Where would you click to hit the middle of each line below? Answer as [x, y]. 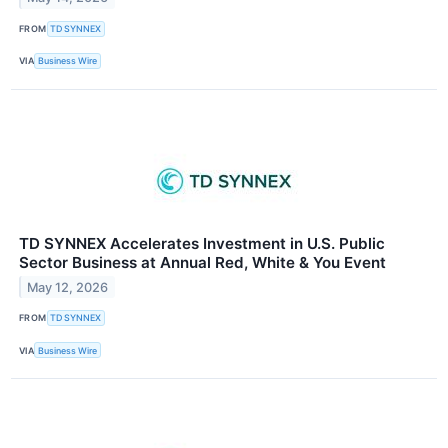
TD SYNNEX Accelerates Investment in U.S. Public [202, 243]
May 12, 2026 [68, 287]
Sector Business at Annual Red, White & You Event [202, 262]
